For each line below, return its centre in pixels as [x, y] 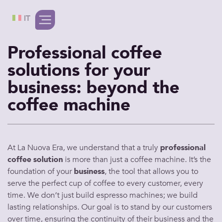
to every [132, 183]
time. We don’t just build [52, 195]
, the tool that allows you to [151, 171]
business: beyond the [93, 88]
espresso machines [130, 195]
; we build [180, 195]
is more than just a [97, 160]
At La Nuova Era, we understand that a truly [84, 148]
